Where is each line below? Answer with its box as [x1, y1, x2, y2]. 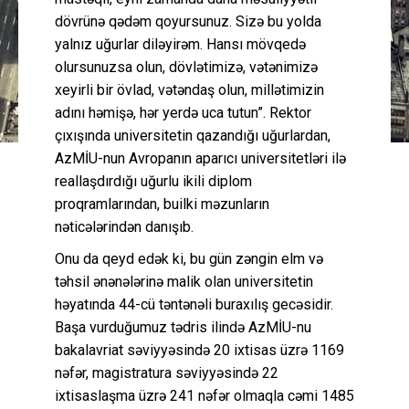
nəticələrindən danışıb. [55, 217, 194, 236]
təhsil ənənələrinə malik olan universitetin [55, 272, 313, 290]
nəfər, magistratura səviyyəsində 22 [55, 363, 278, 382]
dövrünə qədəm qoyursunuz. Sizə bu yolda [55, 12, 321, 30]
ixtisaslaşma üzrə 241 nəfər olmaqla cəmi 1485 [55, 386, 354, 404]
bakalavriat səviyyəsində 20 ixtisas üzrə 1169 [55, 341, 344, 359]
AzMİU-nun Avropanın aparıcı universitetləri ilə [55, 149, 346, 167]
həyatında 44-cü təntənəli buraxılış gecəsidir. [55, 295, 333, 313]
